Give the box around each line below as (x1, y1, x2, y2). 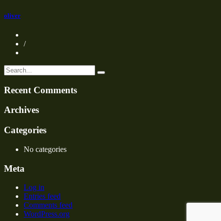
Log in (24, 183, 44, 192)
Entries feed (24, 192, 61, 201)
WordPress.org (24, 210, 70, 219)
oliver (4, 11, 21, 19)
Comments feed (24, 201, 73, 210)
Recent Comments (4, 84, 77, 95)
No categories (24, 145, 67, 153)
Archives (4, 105, 39, 115)
